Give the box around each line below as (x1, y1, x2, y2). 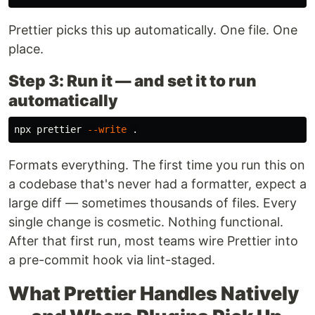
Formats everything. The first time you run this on (8, 157, 305, 173)
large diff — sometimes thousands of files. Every (8, 195, 297, 211)
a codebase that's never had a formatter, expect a (8, 176, 307, 192)
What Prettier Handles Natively (8, 282, 299, 306)
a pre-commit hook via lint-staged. (8, 252, 215, 268)
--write (87, 124, 127, 136)
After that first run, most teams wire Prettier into (8, 233, 298, 249)
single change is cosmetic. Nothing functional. (8, 214, 283, 230)
